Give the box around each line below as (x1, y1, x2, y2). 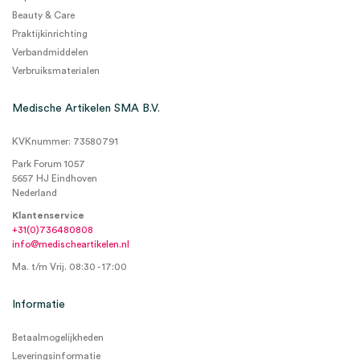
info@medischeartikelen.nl (12, 239, 129, 249)
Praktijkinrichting (12, 29, 88, 39)
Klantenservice (12, 211, 84, 220)
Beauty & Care (12, 10, 75, 20)
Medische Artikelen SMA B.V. (12, 103, 160, 114)
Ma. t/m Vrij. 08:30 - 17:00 (12, 262, 127, 272)
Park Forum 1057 (12, 159, 85, 169)
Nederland (12, 188, 57, 198)
